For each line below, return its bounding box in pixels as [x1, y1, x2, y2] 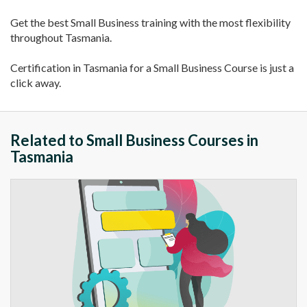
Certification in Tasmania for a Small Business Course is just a [10, 60, 294, 74]
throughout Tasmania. [10, 30, 112, 44]
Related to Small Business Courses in [10, 130, 258, 149]
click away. [10, 75, 61, 89]
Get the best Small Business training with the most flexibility [10, 15, 291, 29]
